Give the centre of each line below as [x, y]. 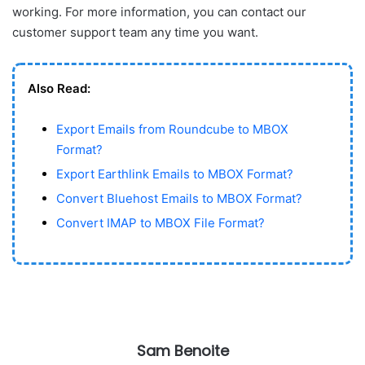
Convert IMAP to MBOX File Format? [161, 223]
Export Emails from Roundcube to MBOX [172, 130]
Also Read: [59, 89]
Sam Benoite [182, 351]
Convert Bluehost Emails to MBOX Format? [179, 199]
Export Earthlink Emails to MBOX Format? [175, 174]
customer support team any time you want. [135, 33]
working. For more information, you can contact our [159, 12]
